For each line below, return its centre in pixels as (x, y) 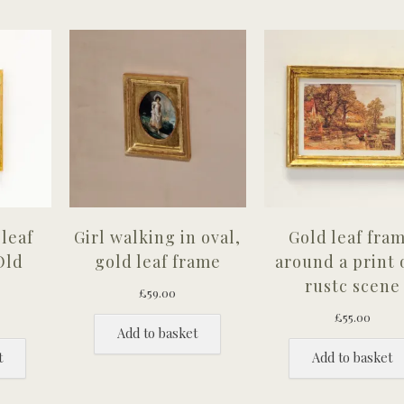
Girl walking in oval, (158, 237)
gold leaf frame (157, 261)
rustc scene (352, 285)
